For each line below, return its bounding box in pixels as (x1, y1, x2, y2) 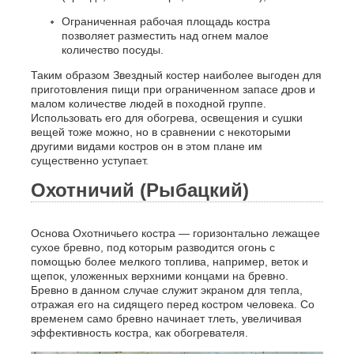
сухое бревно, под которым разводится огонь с (30, 241, 275, 254)
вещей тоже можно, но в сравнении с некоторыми (30, 126, 291, 139)
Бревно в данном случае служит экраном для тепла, (30, 284, 303, 297)
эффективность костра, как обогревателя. (30, 326, 248, 340)
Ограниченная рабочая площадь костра (61, 15, 270, 28)
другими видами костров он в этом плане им (30, 140, 262, 153)
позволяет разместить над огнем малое (61, 29, 269, 43)
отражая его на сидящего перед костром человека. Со (30, 298, 314, 311)
